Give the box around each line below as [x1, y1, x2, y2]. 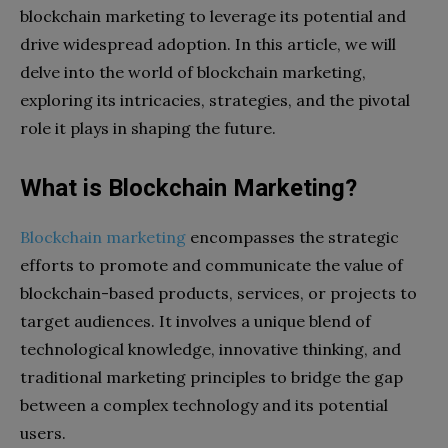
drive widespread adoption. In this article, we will [20, 33, 396, 54]
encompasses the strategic [186, 226, 399, 247]
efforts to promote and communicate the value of [20, 254, 403, 275]
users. [20, 422, 66, 443]
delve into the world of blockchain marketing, [20, 61, 366, 82]
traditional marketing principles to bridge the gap [20, 366, 403, 387]
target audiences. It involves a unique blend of [20, 310, 371, 331]
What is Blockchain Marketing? [20, 173, 357, 202]
